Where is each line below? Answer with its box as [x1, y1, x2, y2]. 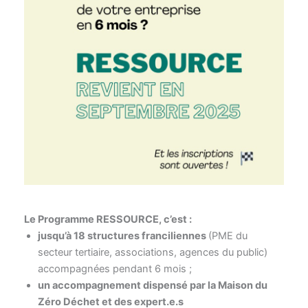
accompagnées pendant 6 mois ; [37, 263, 192, 276]
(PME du [208, 230, 247, 243]
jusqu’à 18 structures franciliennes [37, 230, 208, 243]
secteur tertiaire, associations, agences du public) [37, 246, 267, 259]
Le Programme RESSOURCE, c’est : [23, 213, 192, 226]
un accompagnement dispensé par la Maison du [37, 279, 267, 292]
